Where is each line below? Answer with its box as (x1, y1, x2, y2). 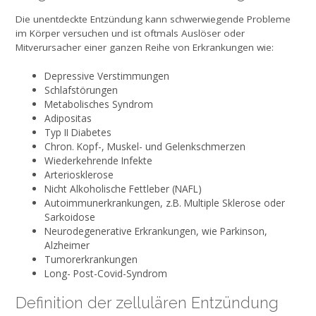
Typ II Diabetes (44, 125, 111, 139)
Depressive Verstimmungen (44, 68, 169, 83)
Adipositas (44, 111, 92, 125)
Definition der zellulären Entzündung (16, 293, 279, 312)
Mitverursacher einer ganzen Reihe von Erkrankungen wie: (16, 41, 274, 54)
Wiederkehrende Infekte (44, 153, 152, 167)
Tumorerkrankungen (44, 252, 138, 266)
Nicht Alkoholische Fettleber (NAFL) (44, 181, 202, 195)
